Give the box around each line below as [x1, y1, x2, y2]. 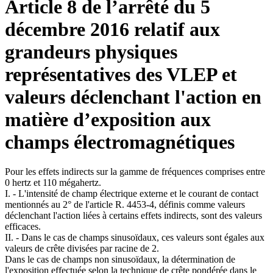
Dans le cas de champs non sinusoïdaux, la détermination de [5, 254, 235, 265]
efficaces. [5, 221, 41, 232]
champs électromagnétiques [5, 130, 235, 153]
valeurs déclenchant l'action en [5, 85, 261, 108]
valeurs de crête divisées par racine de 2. [5, 243, 159, 254]
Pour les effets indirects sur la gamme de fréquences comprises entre [5, 166, 265, 177]
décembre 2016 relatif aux [5, 18, 220, 40]
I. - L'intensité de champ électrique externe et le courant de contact [5, 188, 258, 199]
